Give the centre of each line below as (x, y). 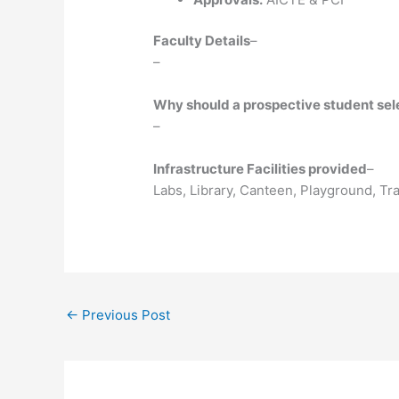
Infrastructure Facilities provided (261, 169)
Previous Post (124, 315)
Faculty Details (202, 41)
